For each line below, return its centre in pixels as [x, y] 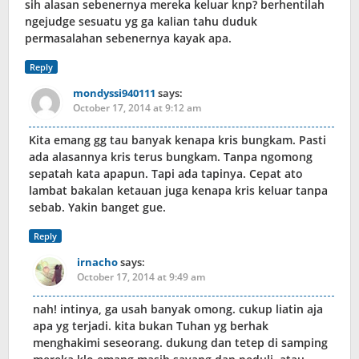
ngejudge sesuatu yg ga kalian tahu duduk [141, 22]
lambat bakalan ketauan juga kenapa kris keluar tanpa [178, 191]
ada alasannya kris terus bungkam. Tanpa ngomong [171, 157]
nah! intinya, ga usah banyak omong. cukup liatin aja [178, 309]
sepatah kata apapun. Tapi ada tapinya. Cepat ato [166, 174]
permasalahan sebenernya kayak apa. [128, 38]
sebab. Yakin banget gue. [97, 208]
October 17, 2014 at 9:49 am [141, 277]
